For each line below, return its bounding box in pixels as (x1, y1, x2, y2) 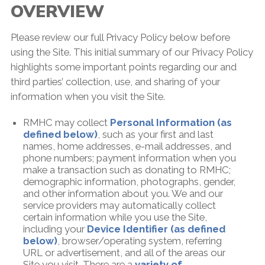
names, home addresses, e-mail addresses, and (22, 140, 231, 153)
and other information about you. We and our (22, 188, 223, 200)
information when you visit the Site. (10, 91, 165, 103)
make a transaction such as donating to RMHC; (22, 164, 231, 176)
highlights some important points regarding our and (10, 61, 237, 73)
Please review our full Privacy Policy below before (10, 31, 230, 44)
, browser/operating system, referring (57, 235, 222, 247)
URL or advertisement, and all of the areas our (22, 247, 225, 259)
